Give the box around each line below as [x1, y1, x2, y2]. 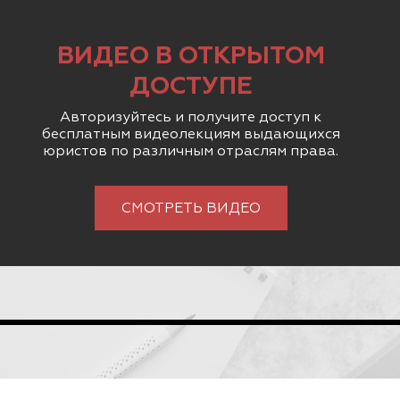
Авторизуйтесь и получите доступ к [60, 111, 322, 126]
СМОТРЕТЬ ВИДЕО [121, 202, 261, 217]
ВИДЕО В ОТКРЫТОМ [56, 39, 325, 72]
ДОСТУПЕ [129, 70, 253, 103]
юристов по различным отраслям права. [43, 145, 339, 160]
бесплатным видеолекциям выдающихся [41, 128, 340, 143]
